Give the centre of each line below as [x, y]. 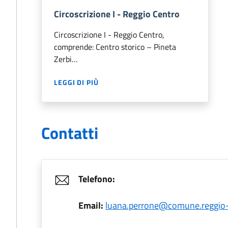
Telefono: [97, 179]
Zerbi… [66, 59]
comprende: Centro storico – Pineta [115, 47]
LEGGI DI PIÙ [76, 82]
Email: [91, 205]
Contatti [70, 133]
